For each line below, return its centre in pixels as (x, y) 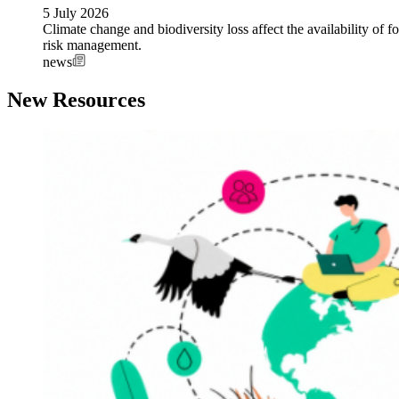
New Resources (76, 100)
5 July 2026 (76, 13)
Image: (62, 138)
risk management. (92, 45)
